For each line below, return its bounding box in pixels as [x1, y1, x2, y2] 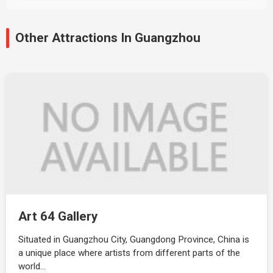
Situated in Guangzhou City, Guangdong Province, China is [18, 234, 249, 245]
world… [18, 261, 46, 272]
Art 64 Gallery [18, 209, 97, 224]
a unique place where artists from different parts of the [18, 247, 240, 258]
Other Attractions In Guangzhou [15, 30, 200, 45]
